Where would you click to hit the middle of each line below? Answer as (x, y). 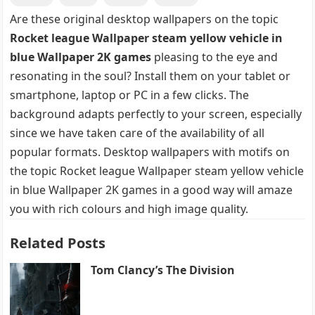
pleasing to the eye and (215, 57)
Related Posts (58, 243)
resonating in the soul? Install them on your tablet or (150, 76)
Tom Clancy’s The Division (163, 270)
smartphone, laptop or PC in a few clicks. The (130, 95)
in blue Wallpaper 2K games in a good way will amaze (152, 189)
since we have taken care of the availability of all (137, 133)
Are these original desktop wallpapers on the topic (144, 19)
